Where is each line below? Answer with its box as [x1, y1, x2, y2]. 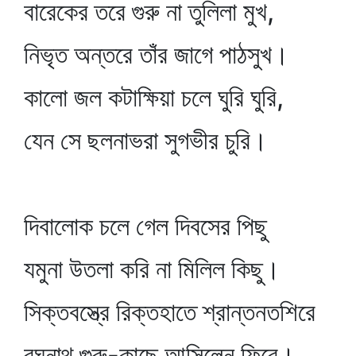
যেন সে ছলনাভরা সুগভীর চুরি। [24, 125, 268, 156]
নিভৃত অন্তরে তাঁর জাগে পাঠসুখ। [24, 39, 289, 70]
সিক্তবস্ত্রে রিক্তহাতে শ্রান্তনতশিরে [24, 296, 315, 327]
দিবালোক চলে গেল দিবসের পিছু [24, 211, 267, 242]
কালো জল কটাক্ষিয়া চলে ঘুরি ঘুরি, [24, 82, 284, 113]
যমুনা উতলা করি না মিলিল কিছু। [24, 253, 281, 284]
